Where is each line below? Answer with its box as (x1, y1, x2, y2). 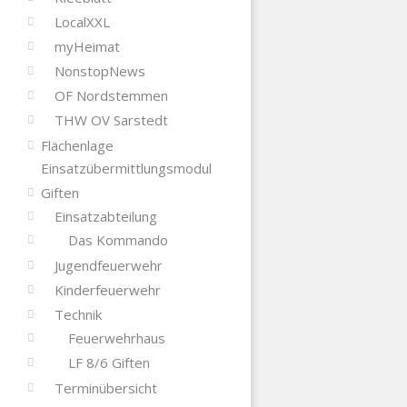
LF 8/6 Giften (67, 352, 150, 372)
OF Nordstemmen (54, 85, 168, 104)
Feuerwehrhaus (67, 328, 165, 347)
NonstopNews (54, 61, 145, 80)
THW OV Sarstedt (54, 110, 168, 129)
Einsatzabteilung (54, 206, 157, 225)
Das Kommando (67, 230, 168, 249)
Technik (54, 304, 102, 323)
